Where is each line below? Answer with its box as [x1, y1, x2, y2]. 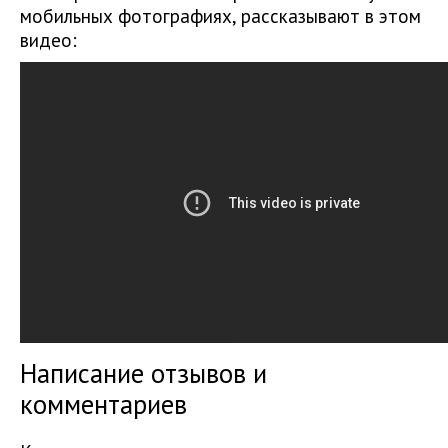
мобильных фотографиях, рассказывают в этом [20, 4, 421, 29]
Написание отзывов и [20, 356, 267, 391]
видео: [20, 28, 77, 53]
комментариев [20, 387, 187, 422]
